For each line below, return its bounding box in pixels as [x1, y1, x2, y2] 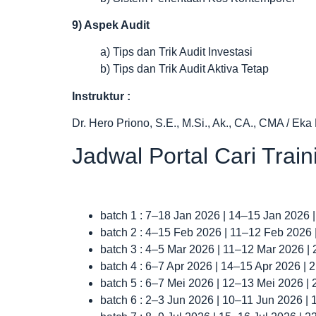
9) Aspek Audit [72, 18, 150, 31]
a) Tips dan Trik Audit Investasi [100, 46, 253, 59]
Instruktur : [72, 90, 130, 102]
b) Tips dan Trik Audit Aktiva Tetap [100, 63, 269, 75]
